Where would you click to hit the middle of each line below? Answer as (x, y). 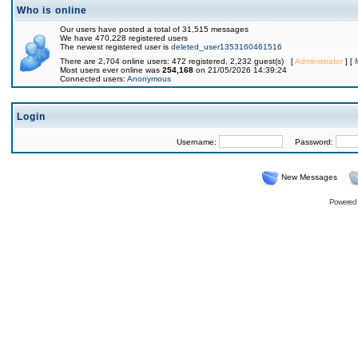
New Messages (309, 177)
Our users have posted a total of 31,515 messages (154, 29)
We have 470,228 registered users (124, 38)
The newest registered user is (115, 47)
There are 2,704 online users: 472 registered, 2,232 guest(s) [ (177, 61)
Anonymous (149, 79)
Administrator (319, 61)
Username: (197, 142)
